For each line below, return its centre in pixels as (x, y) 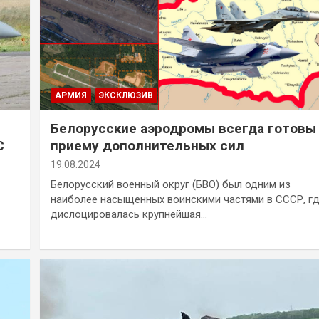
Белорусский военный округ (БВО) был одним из (170, 184)
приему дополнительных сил (147, 145)
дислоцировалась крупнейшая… (129, 214)
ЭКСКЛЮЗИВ (126, 95)
